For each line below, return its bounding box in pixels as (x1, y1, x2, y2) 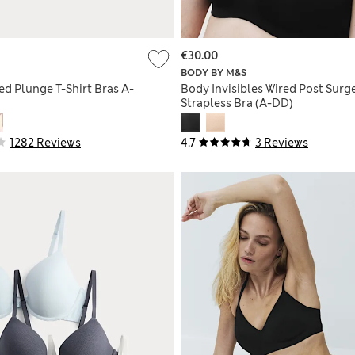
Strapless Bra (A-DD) (181, 96, 293, 111)
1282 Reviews (10, 136, 81, 151)
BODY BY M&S (181, 67, 246, 80)
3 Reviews (255, 136, 308, 151)
